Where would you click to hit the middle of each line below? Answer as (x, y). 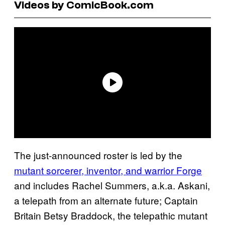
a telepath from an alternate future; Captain (106, 200)
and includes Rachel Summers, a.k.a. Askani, (112, 185)
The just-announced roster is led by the (98, 155)
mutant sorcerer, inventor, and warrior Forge (108, 170)
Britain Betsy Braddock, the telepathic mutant (111, 215)
